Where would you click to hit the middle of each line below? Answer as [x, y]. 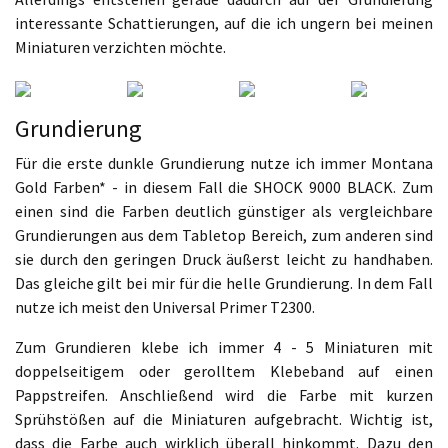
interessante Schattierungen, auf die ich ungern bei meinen [224, 23]
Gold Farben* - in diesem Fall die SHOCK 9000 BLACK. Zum [224, 187]
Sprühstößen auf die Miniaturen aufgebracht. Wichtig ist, [224, 419]
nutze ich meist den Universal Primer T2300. [165, 307]
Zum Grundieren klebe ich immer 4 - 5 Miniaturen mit [224, 347]
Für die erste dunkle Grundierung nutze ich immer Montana [224, 163]
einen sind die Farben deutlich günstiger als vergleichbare [224, 211]
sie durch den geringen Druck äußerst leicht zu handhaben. [224, 259]
